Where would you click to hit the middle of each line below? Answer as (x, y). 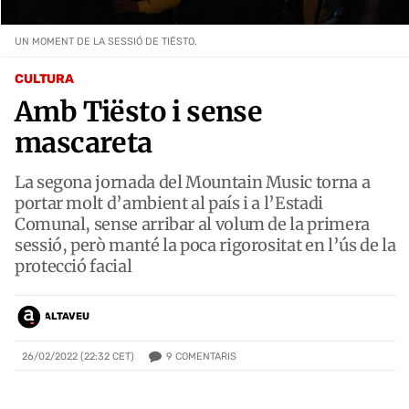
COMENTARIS (206, 356)
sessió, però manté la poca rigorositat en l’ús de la (205, 245)
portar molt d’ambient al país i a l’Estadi (169, 203)
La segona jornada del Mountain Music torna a (193, 182)
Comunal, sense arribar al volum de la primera (192, 224)
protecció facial (73, 266)
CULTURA (45, 79)
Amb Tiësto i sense (139, 111)
